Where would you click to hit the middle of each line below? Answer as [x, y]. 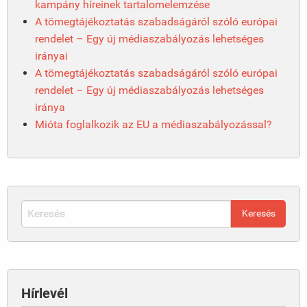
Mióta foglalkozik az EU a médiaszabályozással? [153, 124]
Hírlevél [45, 293]
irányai [51, 56]
